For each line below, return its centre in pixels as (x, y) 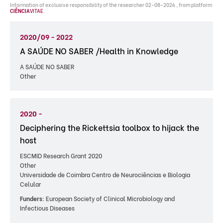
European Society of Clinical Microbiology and (110, 198)
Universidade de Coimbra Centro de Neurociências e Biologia (105, 174)
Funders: (32, 198)
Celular (30, 184)
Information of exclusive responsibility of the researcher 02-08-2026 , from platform (111, 5)
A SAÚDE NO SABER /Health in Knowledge (99, 51)
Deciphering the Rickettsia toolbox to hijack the (110, 127)
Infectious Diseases (47, 208)
